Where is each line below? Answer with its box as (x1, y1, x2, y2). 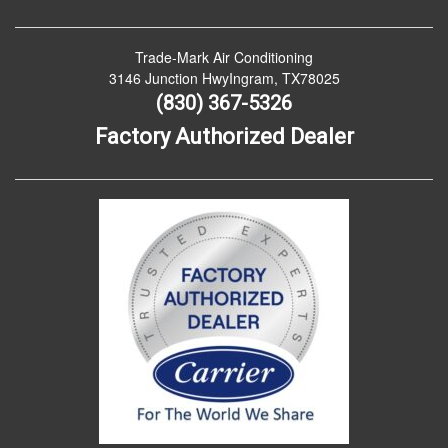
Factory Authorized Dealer (94, 124, 354, 150)
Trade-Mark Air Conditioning (135, 47, 313, 68)
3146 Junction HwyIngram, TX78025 (108, 68, 340, 89)
